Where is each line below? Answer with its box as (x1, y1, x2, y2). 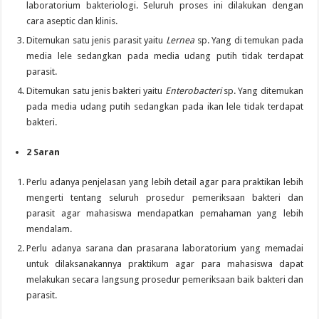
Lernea (166, 34, 194, 46)
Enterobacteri (164, 85, 224, 96)
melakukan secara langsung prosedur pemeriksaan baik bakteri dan (26, 273, 303, 285)
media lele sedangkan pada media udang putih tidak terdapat (26, 50, 303, 61)
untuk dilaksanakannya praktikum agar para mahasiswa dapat (26, 258, 303, 269)
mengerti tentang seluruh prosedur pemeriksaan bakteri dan (26, 192, 303, 203)
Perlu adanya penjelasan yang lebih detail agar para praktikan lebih (26, 176, 303, 187)
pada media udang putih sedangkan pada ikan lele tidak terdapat (26, 100, 303, 112)
